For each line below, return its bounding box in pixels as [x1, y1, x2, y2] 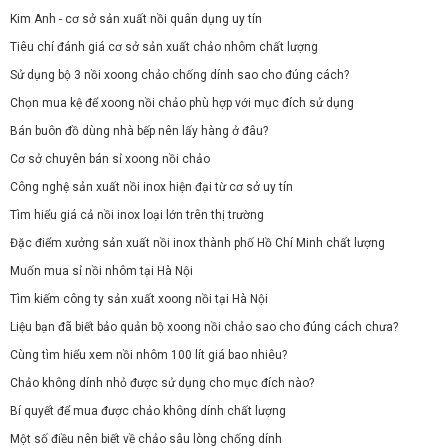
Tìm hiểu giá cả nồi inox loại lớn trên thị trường [10, 208, 264, 223]
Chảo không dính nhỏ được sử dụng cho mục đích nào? [10, 376, 314, 391]
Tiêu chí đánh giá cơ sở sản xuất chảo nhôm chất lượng [10, 40, 318, 55]
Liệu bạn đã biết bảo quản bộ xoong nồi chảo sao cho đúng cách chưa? [10, 320, 398, 335]
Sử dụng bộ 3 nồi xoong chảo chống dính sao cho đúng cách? [10, 68, 349, 83]
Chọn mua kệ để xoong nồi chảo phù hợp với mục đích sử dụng [10, 96, 354, 111]
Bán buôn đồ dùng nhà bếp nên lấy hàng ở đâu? [10, 124, 268, 139]
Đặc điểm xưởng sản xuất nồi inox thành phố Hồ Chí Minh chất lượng [10, 236, 385, 251]
